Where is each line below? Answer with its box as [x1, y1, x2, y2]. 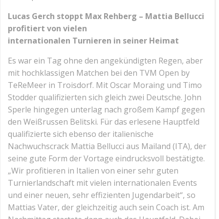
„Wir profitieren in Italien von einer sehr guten [8, 165, 178, 176]
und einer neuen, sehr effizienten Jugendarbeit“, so [8, 190, 196, 200]
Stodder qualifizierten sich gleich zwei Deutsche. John [8, 92, 201, 103]
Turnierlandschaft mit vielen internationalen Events [8, 177, 197, 188]
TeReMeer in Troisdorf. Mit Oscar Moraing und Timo [8, 80, 202, 90]
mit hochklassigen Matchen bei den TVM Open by [8, 67, 190, 78]
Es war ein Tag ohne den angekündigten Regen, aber [8, 55, 203, 66]
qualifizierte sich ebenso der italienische [8, 129, 153, 139]
